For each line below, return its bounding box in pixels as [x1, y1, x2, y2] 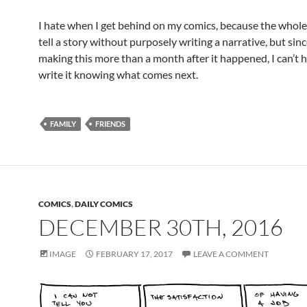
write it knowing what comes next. [38, 68, 198, 82]
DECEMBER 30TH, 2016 [38, 213, 283, 242]
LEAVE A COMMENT [193, 249, 269, 260]
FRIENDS [95, 119, 125, 129]
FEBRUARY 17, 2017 [96, 249, 173, 260]
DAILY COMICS [75, 199, 133, 210]
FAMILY [50, 119, 76, 129]
